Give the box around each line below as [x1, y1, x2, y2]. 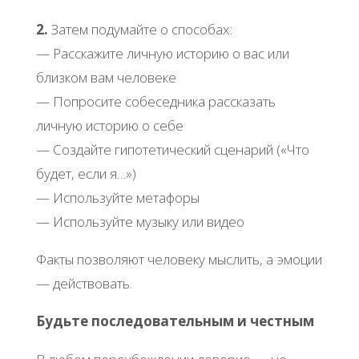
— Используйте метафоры [35, 188, 200, 208]
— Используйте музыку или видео [35, 212, 244, 232]
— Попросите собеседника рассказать [35, 92, 276, 111]
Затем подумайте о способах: [47, 20, 232, 39]
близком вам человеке [35, 68, 176, 87]
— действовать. [35, 274, 132, 293]
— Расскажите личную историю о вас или [35, 44, 289, 63]
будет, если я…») [35, 164, 136, 184]
